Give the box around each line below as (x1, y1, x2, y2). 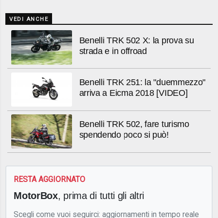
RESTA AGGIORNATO (14, 175, 86, 184)
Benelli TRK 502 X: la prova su (79, 35, 194, 45)
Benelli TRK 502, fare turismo (79, 119, 189, 129)
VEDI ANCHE (9, 16, 49, 23)
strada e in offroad (79, 46, 147, 56)
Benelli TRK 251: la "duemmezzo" (79, 77, 206, 88)
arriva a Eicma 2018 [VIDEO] (79, 88, 188, 98)
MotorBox (14, 189, 58, 201)
